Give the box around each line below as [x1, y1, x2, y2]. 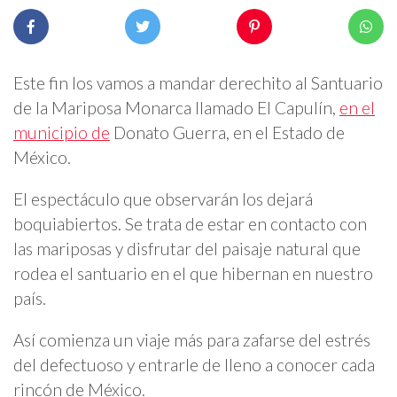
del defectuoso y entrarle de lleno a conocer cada [13, 354, 375, 375]
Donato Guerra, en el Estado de [110, 121, 345, 143]
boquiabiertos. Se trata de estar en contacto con [13, 213, 367, 234]
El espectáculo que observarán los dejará [13, 188, 313, 209]
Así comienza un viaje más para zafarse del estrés [13, 329, 370, 350]
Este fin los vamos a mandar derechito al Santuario [13, 72, 383, 93]
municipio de [13, 121, 110, 143]
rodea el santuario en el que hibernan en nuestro [13, 262, 373, 284]
